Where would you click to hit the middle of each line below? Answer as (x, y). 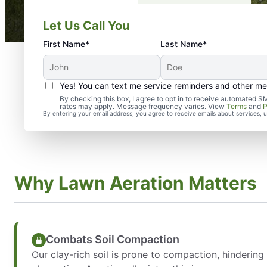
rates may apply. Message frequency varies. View (143, 106)
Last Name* (184, 44)
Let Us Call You (86, 26)
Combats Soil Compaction (113, 239)
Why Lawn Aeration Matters (136, 183)
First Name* (66, 44)
